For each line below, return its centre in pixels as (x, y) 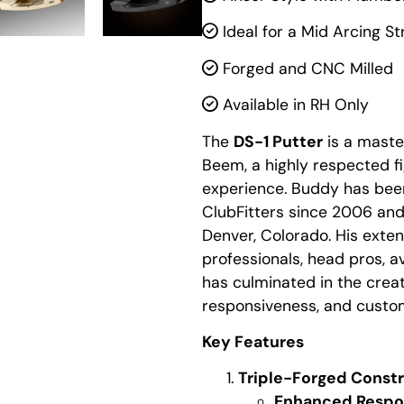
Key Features (253, 341)
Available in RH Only (294, 105)
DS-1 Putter (278, 141)
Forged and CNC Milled (306, 68)
